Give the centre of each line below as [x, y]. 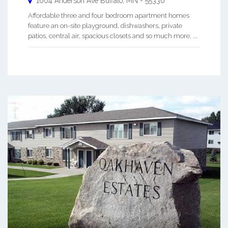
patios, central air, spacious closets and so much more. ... [113, 36]
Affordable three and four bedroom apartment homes [109, 15]
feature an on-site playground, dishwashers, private [105, 25]
